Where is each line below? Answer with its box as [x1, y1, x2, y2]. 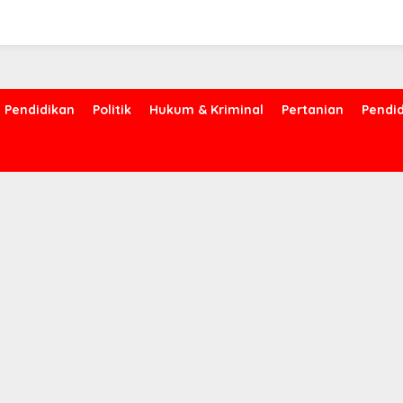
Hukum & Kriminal [149, 102, 264, 119]
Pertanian [282, 102, 344, 119]
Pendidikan [4, 102, 75, 119]
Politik [93, 102, 131, 119]
